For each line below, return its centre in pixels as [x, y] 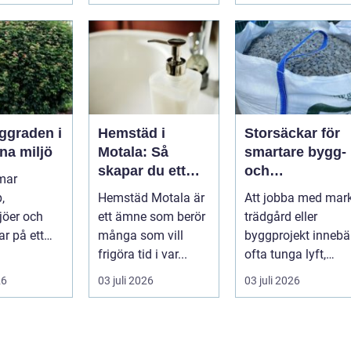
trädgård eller [281, 216]
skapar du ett [142, 170]
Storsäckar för [292, 133]
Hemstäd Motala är [151, 197]
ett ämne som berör [152, 216]
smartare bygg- [295, 152]
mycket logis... [284, 273]
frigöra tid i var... [143, 254]
